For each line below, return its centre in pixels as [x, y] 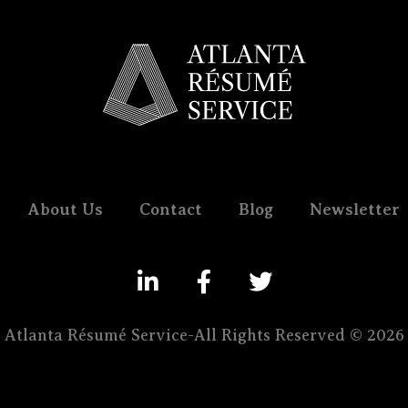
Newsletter [354, 210]
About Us [65, 210]
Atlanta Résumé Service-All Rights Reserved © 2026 [204, 336]
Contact [170, 210]
